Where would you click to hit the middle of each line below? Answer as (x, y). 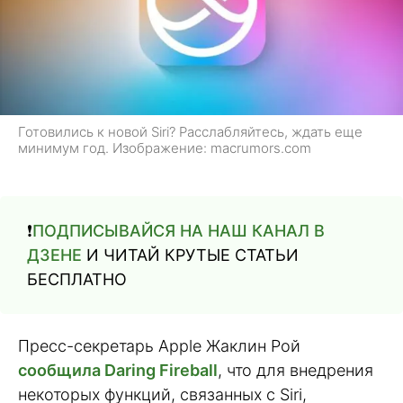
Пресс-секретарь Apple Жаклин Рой (159, 345)
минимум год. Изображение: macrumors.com (165, 148)
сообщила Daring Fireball (118, 370)
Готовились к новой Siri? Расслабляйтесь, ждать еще (190, 132)
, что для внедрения (296, 370)
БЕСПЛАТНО (77, 279)
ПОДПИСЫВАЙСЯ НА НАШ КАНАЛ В (179, 230)
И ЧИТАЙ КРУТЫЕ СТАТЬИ (190, 255)
